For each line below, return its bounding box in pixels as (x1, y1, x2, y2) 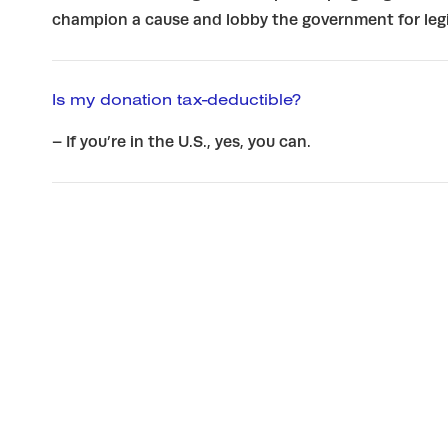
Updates (52, 341, 165, 372)
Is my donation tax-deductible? (52, 88, 301, 109)
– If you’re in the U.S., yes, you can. (52, 131, 311, 151)
